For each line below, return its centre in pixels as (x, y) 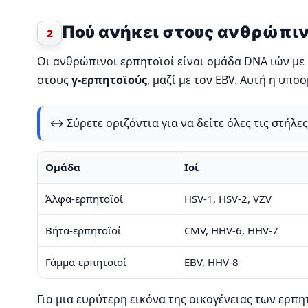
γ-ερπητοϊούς (109, 80)
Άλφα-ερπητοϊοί (84, 199)
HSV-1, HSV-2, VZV (228, 199)
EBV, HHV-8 (211, 262)
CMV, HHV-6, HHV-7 (231, 231)
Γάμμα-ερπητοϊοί (86, 262)
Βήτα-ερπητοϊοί (83, 231)
